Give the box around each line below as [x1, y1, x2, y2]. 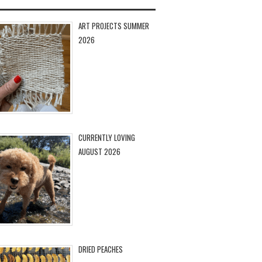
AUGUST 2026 [78, 145, 120, 157]
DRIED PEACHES [78, 243, 123, 255]
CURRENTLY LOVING [78, 131, 135, 143]
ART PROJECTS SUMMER [78, 19, 149, 32]
